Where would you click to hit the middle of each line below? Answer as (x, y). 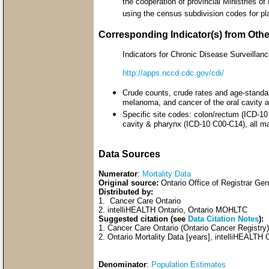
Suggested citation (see (143, 219)
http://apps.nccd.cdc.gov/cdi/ (173, 73)
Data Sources (129, 154)
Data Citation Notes (223, 219)
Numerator (118, 174)
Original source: (128, 183)
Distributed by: (126, 192)
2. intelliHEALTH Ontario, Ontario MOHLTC (173, 210)
